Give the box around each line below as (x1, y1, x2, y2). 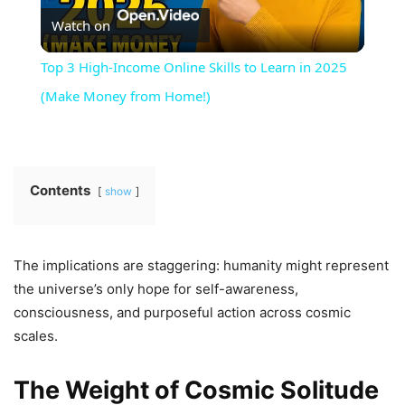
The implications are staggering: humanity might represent (14, 257, 389, 275)
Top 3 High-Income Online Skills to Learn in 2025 (40, 58, 347, 77)
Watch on (51, 16, 110, 35)
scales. (14, 327, 58, 345)
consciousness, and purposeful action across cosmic (14, 304, 351, 322)
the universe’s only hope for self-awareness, (14, 280, 298, 298)
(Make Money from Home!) (40, 87, 211, 106)
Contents (30, 182, 90, 200)
